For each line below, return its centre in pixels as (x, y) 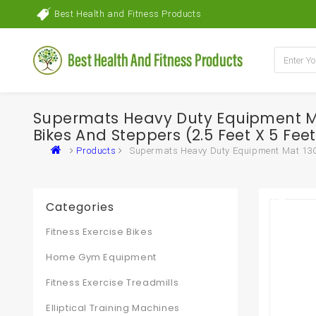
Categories (80, 207)
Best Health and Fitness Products (128, 14)
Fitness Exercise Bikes (99, 232)
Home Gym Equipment (101, 257)
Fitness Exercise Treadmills (113, 282)
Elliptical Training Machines (113, 308)
